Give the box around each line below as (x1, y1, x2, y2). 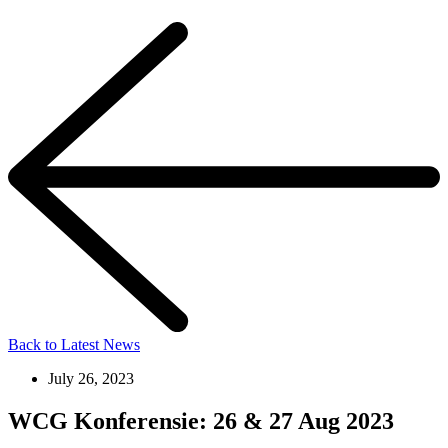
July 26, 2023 (48, 369, 134, 387)
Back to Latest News (8, 335, 140, 353)
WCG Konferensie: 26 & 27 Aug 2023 (8, 407, 394, 434)
